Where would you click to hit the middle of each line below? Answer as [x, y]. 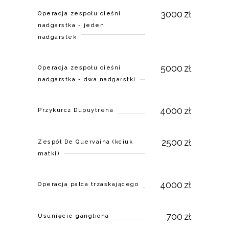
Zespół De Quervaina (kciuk [85, 142]
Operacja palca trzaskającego [88, 184]
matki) [49, 154]
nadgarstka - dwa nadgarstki [87, 79]
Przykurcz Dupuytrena [76, 110]
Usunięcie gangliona [74, 216]
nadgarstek [57, 37]
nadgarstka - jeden [71, 25]
